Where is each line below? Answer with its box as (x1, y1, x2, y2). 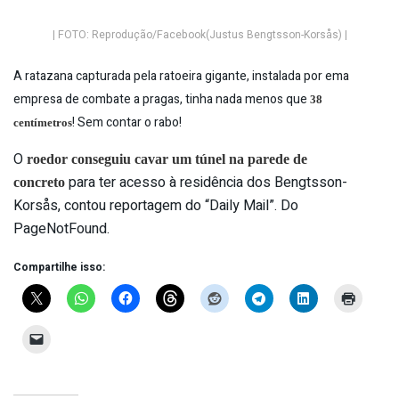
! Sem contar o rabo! (72, 112, 184, 132)
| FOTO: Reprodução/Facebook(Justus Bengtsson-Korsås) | (52, 26, 347, 43)
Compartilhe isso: (13, 258, 105, 275)
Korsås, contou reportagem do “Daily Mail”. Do (13, 194, 298, 216)
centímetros (13, 115, 72, 129)
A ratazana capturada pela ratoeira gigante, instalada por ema (13, 66, 349, 85)
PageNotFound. (13, 217, 110, 240)
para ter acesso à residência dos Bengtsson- (65, 171, 347, 193)
